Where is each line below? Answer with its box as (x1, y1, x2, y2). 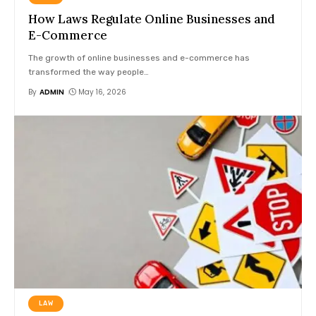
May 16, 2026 (78, 87, 127, 97)
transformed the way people (28, 67, 145, 77)
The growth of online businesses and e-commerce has (28, 53, 250, 63)
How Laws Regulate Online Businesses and (28, 11, 276, 27)
